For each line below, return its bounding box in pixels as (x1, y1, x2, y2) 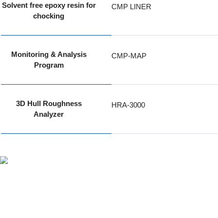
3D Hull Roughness (16, 99, 82, 108)
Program (34, 61, 64, 69)
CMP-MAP (111, 52, 146, 60)
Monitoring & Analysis (11, 50, 87, 58)
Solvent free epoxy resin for (1, 1, 96, 9)
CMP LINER (111, 2, 151, 11)
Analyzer (34, 110, 64, 118)
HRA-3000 (111, 101, 145, 109)
